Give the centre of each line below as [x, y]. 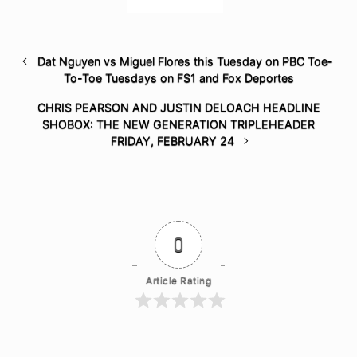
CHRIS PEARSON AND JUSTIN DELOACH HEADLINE [178, 108]
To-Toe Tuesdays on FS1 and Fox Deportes [178, 78]
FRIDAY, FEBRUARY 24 [172, 141]
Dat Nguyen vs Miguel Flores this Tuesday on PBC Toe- [185, 61]
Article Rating [178, 280]
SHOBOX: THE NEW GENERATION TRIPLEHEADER [178, 124]
